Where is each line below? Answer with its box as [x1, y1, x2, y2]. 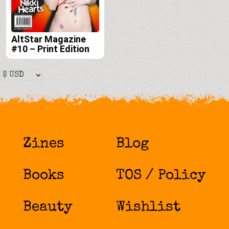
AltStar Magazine [11, 34, 86, 45]
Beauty [22, 200, 73, 215]
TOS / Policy [116, 169, 207, 184]
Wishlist [116, 200, 181, 215]
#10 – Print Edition [11, 43, 89, 55]
